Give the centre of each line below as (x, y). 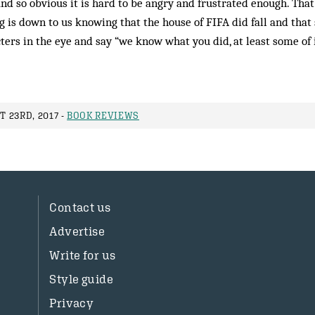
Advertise (77, 232)
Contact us (80, 208)
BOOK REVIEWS (103, 116)
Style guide (81, 279)
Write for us (83, 256)
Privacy (72, 303)
